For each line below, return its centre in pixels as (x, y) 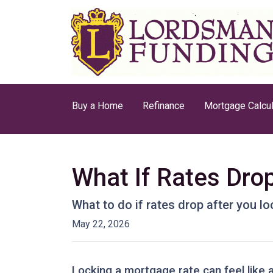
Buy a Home (97, 106)
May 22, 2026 (101, 224)
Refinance (164, 106)
